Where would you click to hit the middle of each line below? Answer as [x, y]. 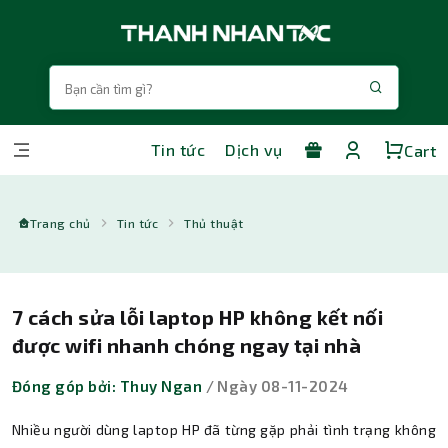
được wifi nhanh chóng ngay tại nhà [187, 345]
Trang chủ [60, 223]
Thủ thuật [214, 223]
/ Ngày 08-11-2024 [275, 386]
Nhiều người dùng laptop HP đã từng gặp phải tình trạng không [224, 429]
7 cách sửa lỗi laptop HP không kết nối [198, 317]
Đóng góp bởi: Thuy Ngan [107, 386]
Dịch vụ [254, 150]
